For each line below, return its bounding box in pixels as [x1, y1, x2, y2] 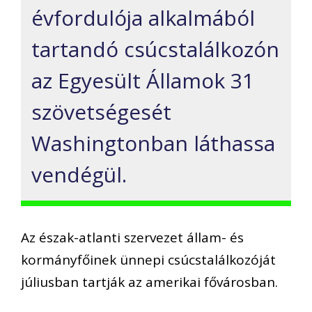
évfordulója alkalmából [31, 3, 255, 33]
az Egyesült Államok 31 [31, 66, 254, 95]
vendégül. [31, 160, 127, 189]
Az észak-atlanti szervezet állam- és [21, 228, 244, 247]
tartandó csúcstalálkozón [31, 35, 279, 64]
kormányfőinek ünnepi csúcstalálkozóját [21, 250, 276, 269]
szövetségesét [31, 97, 171, 127]
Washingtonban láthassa [31, 129, 275, 158]
